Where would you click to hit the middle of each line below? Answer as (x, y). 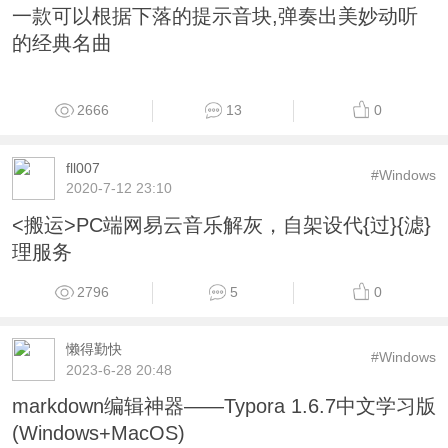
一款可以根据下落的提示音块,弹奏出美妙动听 (214, 15)
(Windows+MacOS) (98, 433)
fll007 (82, 167)
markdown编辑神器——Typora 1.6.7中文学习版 (223, 406)
